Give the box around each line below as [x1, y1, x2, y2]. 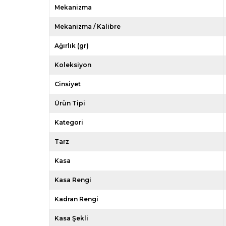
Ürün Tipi [54, 99, 85, 107]
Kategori [54, 118, 83, 126]
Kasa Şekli [54, 214, 88, 222]
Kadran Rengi [54, 195, 98, 203]
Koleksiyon [54, 61, 91, 69]
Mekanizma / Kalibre [54, 22, 121, 30]
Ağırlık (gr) [54, 41, 89, 49]
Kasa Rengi [54, 176, 91, 184]
